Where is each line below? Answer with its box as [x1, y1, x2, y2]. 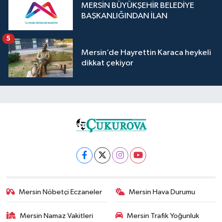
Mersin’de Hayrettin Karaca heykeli [81, 49, 211, 57]
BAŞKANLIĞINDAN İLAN [81, 12, 167, 21]
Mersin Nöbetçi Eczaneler [19, 188, 103, 196]
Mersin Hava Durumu [129, 188, 195, 196]
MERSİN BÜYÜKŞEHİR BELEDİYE [81, 1, 194, 10]
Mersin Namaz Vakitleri [20, 212, 94, 220]
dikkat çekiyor [81, 59, 133, 68]
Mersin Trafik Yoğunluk [127, 212, 199, 220]
